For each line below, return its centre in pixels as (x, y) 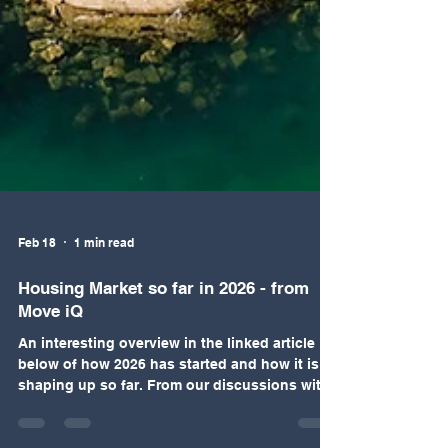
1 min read (104, 330)
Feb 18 (37, 330)
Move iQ (50, 399)
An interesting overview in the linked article (166, 431)
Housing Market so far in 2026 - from (163, 376)
